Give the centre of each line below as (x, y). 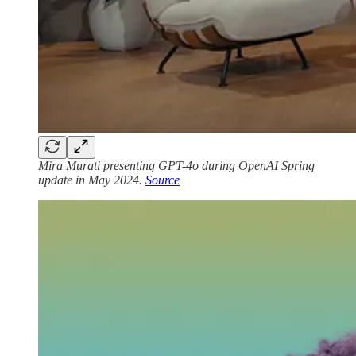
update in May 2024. (92, 180)
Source (163, 180)
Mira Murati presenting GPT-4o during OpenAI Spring (176, 165)
